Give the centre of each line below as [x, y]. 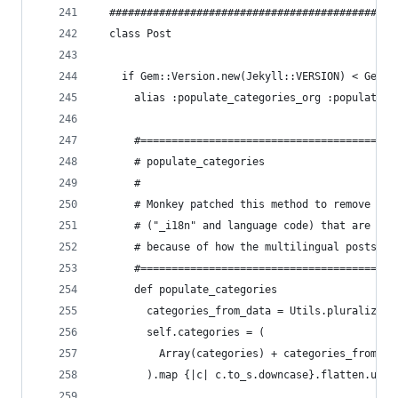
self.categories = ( [181, 332]
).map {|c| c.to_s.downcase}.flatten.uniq [246, 375]
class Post [134, 34]
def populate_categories [187, 290]
